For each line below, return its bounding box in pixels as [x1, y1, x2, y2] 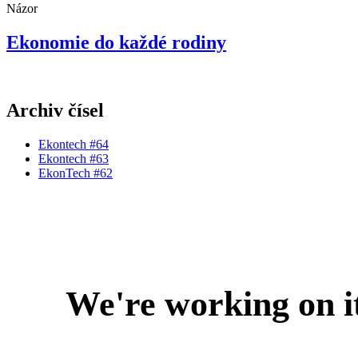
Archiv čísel [6, 99, 104, 121]
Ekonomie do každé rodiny [6, 31, 226, 53]
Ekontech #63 [38, 151, 109, 165]
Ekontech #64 [38, 137, 109, 151]
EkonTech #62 [38, 165, 113, 180]
